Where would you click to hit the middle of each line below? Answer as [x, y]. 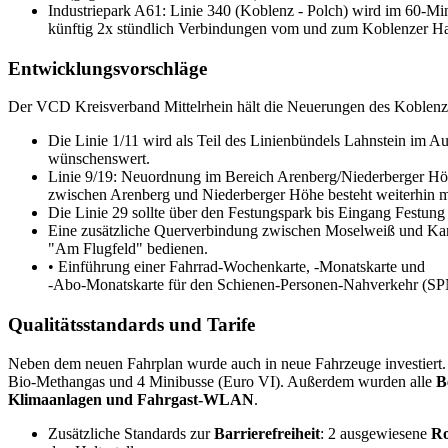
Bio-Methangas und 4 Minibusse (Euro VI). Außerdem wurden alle [222, 381]
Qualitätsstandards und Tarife [131, 325]
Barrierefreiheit [267, 433]
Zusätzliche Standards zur [131, 433]
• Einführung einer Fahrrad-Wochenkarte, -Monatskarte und [238, 267]
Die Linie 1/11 [93, 141]
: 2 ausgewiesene [375, 433]
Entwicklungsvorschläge [107, 68]
